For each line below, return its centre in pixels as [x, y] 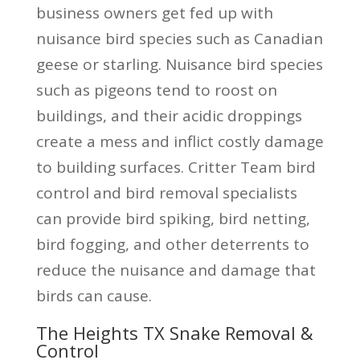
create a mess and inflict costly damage [180, 141]
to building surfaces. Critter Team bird [176, 167]
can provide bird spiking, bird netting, [173, 218]
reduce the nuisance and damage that [176, 270]
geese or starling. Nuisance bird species [179, 64]
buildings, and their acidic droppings [169, 115]
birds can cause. [94, 295]
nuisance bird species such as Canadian [179, 38]
